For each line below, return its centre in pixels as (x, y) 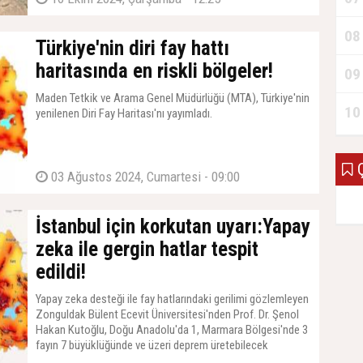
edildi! (61, 272)
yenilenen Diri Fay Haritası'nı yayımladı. (124, 113)
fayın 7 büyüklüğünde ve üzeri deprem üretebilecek (152, 345)
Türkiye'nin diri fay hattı (132, 48)
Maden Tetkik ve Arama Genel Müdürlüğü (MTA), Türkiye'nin (173, 98)
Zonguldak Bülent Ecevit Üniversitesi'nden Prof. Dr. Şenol (167, 314)
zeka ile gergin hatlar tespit (147, 249)
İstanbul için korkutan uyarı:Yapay (173, 226)
